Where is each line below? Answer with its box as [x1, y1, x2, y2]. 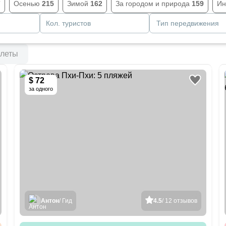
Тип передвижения [156, 19, 219, 27]
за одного [29, 86, 53, 92]
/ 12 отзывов [161, 197, 197, 204]
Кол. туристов [46, 19, 91, 27]
